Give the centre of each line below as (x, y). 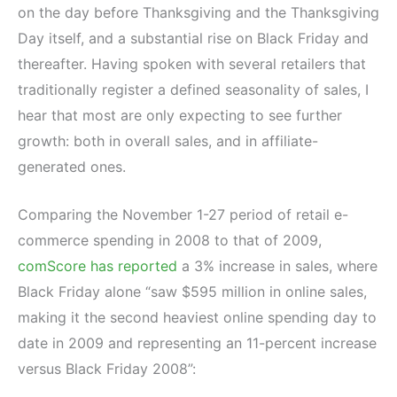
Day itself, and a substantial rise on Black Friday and (193, 38)
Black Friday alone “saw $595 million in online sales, (192, 292)
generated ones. (72, 166)
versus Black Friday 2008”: (107, 369)
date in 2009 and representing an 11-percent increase (197, 343)
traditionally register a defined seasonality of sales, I (193, 89)
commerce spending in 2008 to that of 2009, (170, 241)
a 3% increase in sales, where (277, 266)
